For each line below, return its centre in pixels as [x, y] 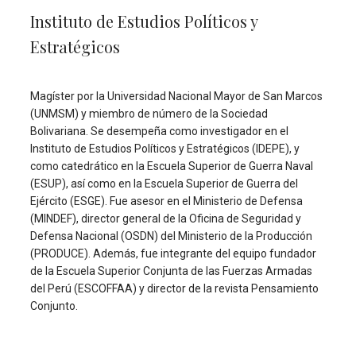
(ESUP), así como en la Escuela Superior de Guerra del [164, 184]
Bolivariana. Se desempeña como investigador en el [159, 132]
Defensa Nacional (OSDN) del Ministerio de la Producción [171, 236]
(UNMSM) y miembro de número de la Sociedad [149, 114]
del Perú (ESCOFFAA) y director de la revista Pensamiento [174, 289]
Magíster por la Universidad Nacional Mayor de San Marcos [176, 97]
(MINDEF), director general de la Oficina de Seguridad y [166, 219]
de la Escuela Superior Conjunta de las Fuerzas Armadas [171, 271]
